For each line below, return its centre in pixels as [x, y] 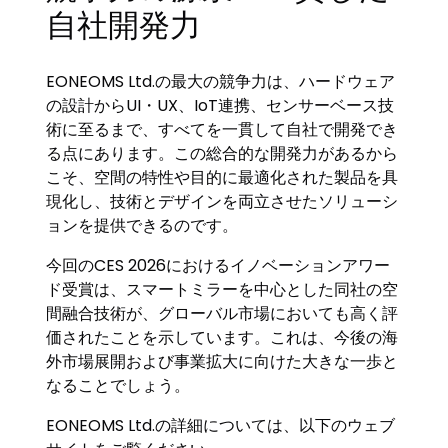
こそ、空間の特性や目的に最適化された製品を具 [222, 177]
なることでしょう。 [118, 385]
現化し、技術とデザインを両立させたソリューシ [222, 201]
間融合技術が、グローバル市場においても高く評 [222, 313]
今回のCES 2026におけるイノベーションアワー [218, 265]
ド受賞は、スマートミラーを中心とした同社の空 [222, 289]
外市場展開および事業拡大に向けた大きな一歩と [222, 361]
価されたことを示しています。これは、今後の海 [222, 337]
